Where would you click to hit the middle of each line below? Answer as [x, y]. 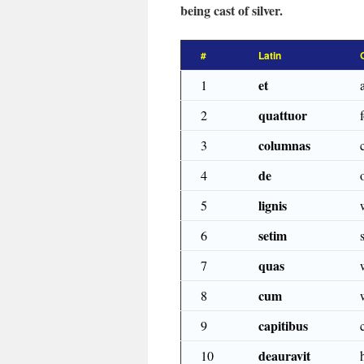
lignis [273, 205]
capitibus [283, 325]
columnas [284, 145]
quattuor [283, 115]
